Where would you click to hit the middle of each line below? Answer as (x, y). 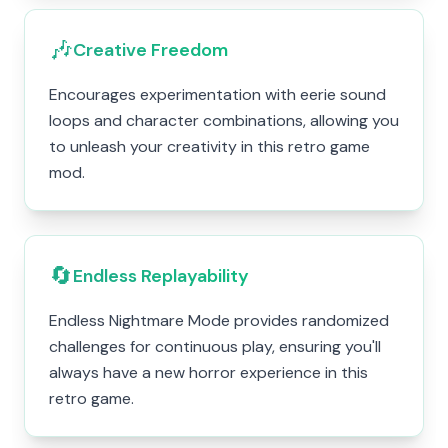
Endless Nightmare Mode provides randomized (219, 320)
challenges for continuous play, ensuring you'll (215, 346)
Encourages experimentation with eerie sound (217, 94)
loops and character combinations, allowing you (224, 120)
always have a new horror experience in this (208, 372)
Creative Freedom (150, 50)
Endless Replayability (161, 276)
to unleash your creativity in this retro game (209, 146)
